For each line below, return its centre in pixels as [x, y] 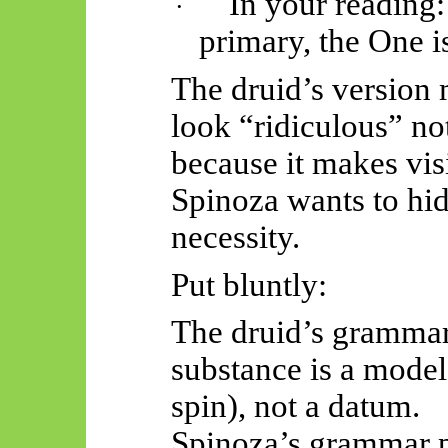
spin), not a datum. [295, 406]
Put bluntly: [248, 284]
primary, [255, 41]
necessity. [235, 237]
